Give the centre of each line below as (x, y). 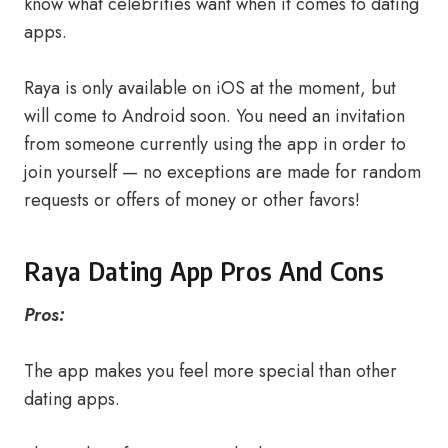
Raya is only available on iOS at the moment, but (210, 88)
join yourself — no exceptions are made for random (222, 172)
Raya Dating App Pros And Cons (204, 271)
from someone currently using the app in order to (215, 144)
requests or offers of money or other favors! (192, 200)
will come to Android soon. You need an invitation (214, 116)
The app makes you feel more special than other (210, 371)
